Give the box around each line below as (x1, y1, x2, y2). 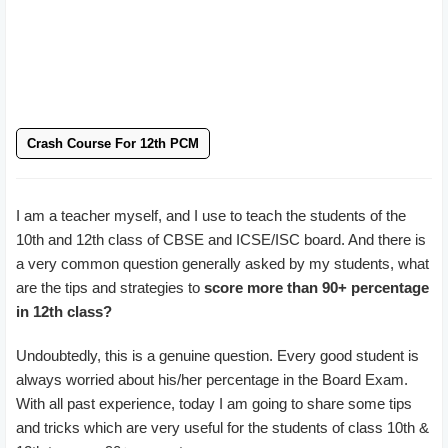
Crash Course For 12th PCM (27, 136, 199, 151)
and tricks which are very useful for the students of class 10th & (16, 419, 429, 436)
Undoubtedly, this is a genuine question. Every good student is (16, 347, 419, 364)
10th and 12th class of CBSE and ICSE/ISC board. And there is (16, 231, 426, 248)
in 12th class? (16, 303, 112, 320)
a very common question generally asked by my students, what (16, 255, 429, 272)
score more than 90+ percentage (204, 279, 429, 296)
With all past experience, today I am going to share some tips (16, 395, 412, 412)
